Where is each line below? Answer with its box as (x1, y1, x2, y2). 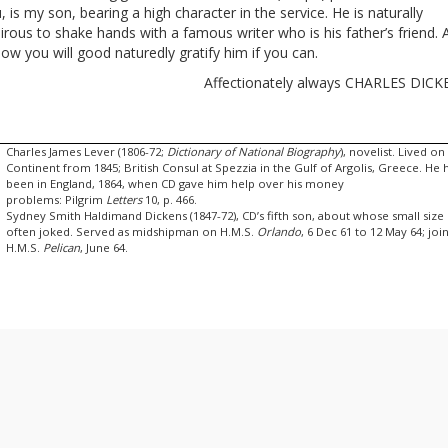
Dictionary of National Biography (167, 144, 341, 160)
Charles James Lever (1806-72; (6, 144, 168, 160)
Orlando (257, 224, 302, 240)
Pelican (43, 240, 81, 256)
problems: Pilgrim (6, 192, 107, 208)
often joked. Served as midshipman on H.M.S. (6, 224, 258, 240)
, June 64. (80, 240, 129, 256)
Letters (106, 192, 146, 208)
